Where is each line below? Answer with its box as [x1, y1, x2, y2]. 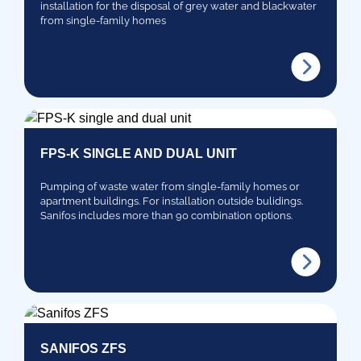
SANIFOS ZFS [40, 341, 127, 355]
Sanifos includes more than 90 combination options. [40, 209, 293, 222]
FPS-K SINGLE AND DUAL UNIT [40, 146, 237, 160]
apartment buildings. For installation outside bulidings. [40, 194, 303, 207]
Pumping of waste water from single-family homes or [40, 180, 300, 193]
